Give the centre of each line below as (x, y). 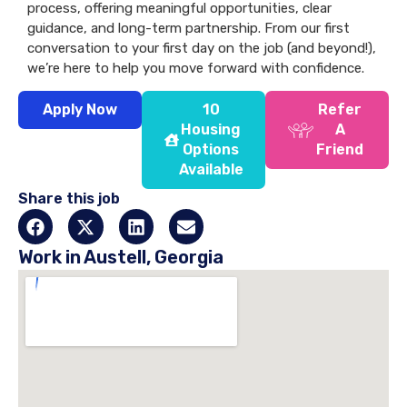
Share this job (69, 199)
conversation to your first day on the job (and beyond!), (202, 49)
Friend (340, 150)
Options (211, 150)
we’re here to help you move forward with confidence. (196, 69)
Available (211, 170)
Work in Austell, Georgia (121, 257)
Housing (211, 130)
